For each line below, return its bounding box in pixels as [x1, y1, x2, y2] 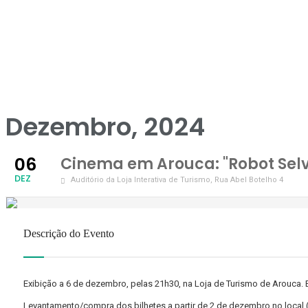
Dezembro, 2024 [5, 109, 205, 144]
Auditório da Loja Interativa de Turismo [71, 175, 210, 184]
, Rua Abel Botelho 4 [210, 175, 283, 184]
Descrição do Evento [23, 228, 114, 239]
